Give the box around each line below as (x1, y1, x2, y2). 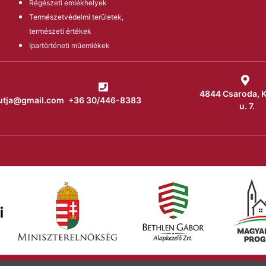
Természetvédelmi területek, (29, 12, 123, 21)
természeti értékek (29, 26, 91, 36)
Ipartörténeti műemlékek (29, 40, 110, 50)
